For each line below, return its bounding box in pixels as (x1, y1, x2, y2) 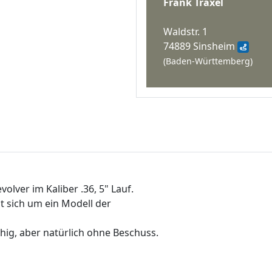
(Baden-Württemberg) (163, 55, 253, 67)
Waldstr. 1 (163, 24, 208, 38)
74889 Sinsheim (163, 39, 237, 53)
